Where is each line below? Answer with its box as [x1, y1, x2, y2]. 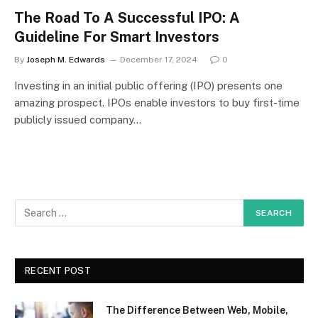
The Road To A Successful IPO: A [14, 9, 240, 26]
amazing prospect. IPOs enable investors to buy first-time [14, 97, 300, 109]
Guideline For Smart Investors [14, 28, 219, 45]
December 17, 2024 [120, 55, 197, 65]
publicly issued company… [14, 114, 141, 126]
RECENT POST [25, 265, 91, 276]
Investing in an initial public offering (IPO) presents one [14, 79, 283, 92]
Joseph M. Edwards [26, 55, 105, 65]
